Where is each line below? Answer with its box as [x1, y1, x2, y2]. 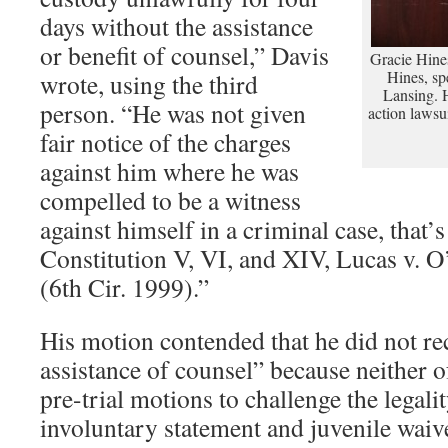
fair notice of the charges [40, 125, 291, 159]
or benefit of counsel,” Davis [40, 38, 329, 72]
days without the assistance [40, 9, 313, 43]
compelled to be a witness [40, 183, 301, 217]
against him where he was [40, 154, 299, 188]
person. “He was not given [40, 96, 306, 130]
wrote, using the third [40, 67, 258, 101]
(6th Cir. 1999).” [40, 270, 209, 304]
